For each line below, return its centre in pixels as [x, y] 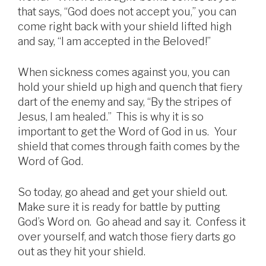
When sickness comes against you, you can [124, 72]
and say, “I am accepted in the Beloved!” [114, 42]
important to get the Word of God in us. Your [127, 132]
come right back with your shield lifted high [125, 27]
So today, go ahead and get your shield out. [124, 192]
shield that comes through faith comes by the [129, 147]
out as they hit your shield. [82, 252]
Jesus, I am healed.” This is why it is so [111, 117]
